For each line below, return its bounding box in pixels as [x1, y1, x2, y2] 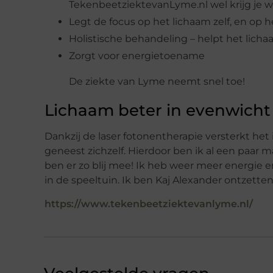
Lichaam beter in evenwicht [44, 100, 271, 120]
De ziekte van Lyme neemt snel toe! [69, 75, 245, 87]
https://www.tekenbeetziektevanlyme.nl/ [44, 197, 253, 210]
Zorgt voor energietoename [69, 49, 205, 62]
